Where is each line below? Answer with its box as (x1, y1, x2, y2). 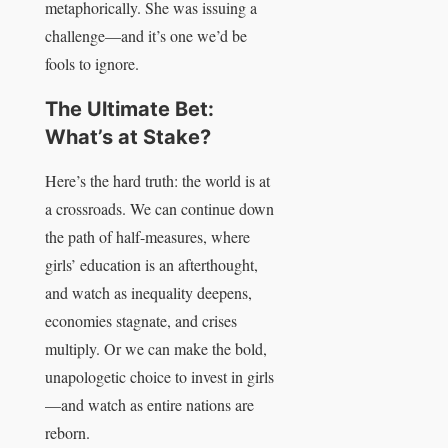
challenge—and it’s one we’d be (45, 25, 247, 47)
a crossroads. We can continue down (45, 198, 274, 220)
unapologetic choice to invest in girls (45, 366, 274, 388)
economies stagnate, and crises (45, 310, 237, 332)
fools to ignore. (45, 53, 139, 75)
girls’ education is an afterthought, (45, 254, 258, 276)
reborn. (45, 422, 90, 444)
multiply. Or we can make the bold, (45, 338, 267, 360)
